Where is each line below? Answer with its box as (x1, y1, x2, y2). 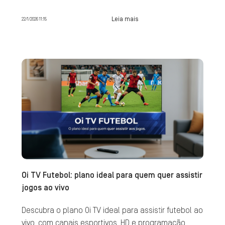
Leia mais (111, 16, 139, 22)
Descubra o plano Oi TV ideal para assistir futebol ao (21, 206, 203, 214)
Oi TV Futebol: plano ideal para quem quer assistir (21, 171, 202, 179)
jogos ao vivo (21, 184, 69, 192)
